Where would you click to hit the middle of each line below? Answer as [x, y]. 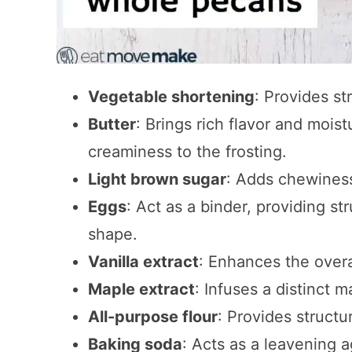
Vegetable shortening [171, 97]
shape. [113, 235]
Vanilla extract [143, 262]
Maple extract [141, 290]
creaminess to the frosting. [187, 152]
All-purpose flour [153, 317]
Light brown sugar [157, 180]
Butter [112, 125]
